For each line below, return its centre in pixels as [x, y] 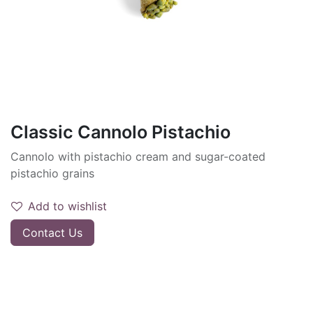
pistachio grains [52, 173]
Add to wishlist [67, 206]
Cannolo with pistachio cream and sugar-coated [138, 156]
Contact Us [52, 233]
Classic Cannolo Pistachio [121, 132]
